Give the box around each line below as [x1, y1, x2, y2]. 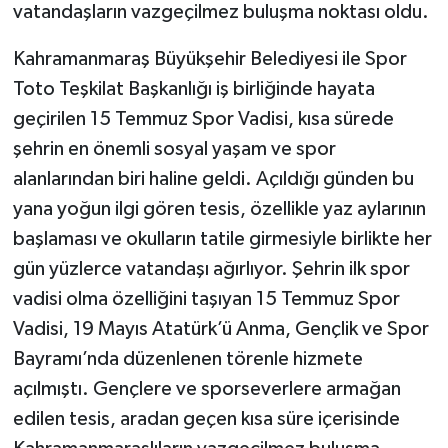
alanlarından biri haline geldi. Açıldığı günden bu [12, 169, 414, 190]
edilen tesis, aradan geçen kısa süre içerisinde [12, 409, 400, 430]
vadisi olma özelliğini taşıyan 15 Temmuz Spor [12, 289, 400, 310]
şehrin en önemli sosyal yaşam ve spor [12, 139, 336, 160]
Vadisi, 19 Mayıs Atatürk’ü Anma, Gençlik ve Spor [12, 319, 429, 340]
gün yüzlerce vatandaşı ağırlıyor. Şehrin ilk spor [12, 259, 410, 280]
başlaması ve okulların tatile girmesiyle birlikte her [12, 229, 432, 250]
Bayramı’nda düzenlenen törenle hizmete [12, 349, 363, 370]
